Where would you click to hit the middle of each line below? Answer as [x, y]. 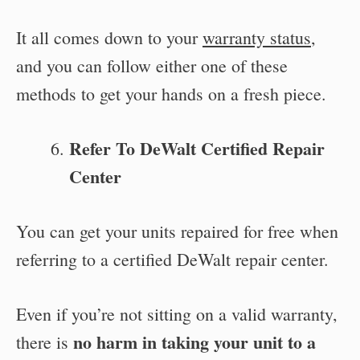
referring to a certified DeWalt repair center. [172, 259]
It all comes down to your [109, 37]
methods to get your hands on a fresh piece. [171, 93]
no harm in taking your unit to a [194, 342]
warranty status [257, 37]
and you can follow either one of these [152, 65]
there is [45, 342]
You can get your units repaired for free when [177, 231]
